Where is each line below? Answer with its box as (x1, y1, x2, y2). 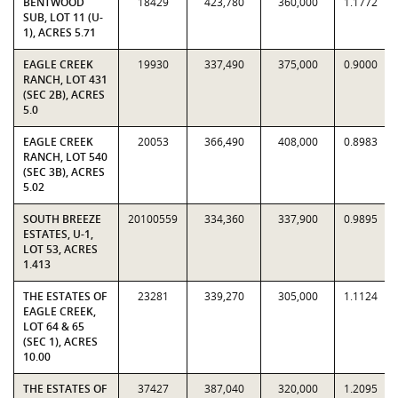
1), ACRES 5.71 (23, 25, 96, 40)
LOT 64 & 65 (23, 319, 84, 334)
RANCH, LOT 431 (23, 72, 107, 87)
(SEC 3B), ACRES (23, 164, 105, 179)
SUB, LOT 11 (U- (23, 10, 103, 25)
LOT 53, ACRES (23, 242, 98, 257)
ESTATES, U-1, (23, 227, 93, 242)
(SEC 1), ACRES (23, 334, 98, 349)
